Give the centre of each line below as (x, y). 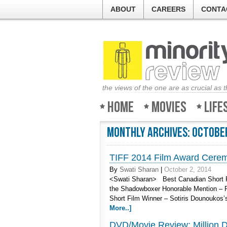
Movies (169, 107)
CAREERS (168, 9)
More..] (120, 208)
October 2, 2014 (188, 169)
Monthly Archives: (149, 133)
